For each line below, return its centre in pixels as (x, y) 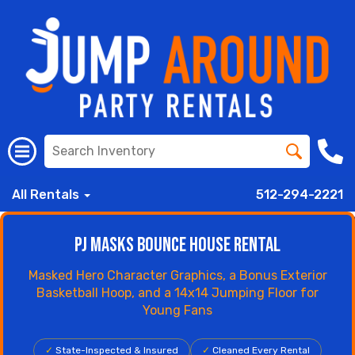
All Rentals (47, 195)
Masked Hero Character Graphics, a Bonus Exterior (177, 275)
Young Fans (177, 310)
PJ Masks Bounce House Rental (177, 245)
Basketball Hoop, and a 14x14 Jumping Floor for (177, 293)
